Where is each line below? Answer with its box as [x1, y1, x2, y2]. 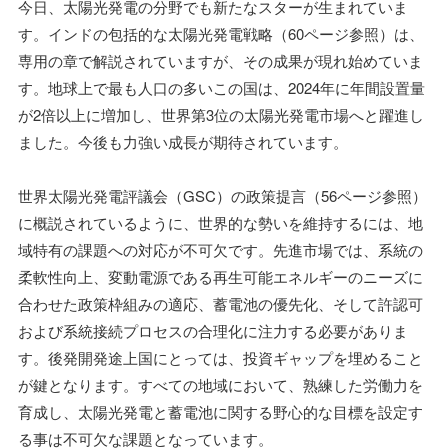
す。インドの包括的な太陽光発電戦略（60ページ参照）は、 [18, 22, 424, 44]
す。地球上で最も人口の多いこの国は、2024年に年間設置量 [18, 76, 425, 98]
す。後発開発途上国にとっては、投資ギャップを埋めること [18, 346, 423, 368]
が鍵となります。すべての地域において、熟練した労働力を [18, 373, 423, 395]
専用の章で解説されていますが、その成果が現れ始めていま [18, 49, 423, 71]
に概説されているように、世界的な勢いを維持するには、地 [18, 211, 423, 233]
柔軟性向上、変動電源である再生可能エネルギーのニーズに [18, 265, 423, 287]
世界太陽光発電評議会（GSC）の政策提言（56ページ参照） [18, 184, 427, 206]
